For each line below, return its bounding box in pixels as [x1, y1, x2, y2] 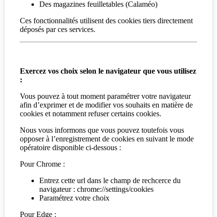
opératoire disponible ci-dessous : [20, 143, 121, 152]
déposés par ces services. [20, 25, 95, 34]
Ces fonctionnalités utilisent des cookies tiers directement [20, 16, 193, 25]
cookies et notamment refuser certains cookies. [20, 109, 161, 118]
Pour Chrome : [20, 160, 67, 169]
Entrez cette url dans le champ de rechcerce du [39, 176, 181, 185]
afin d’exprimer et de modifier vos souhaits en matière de [20, 101, 193, 109]
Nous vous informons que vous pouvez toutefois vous [20, 126, 184, 135]
